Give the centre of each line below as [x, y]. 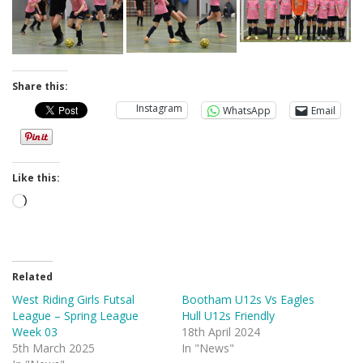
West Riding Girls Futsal [73, 300]
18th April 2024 [221, 332]
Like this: [36, 178]
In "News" [208, 348]
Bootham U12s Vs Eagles [248, 300]
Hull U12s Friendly [228, 316]
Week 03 [35, 332]
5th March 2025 [53, 348]
